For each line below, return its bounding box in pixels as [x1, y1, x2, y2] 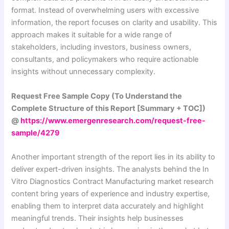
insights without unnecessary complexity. [11, 67, 156, 77]
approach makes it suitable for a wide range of [11, 30, 172, 40]
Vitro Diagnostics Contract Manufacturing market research [11, 176, 214, 186]
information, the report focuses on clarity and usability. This [11, 18, 218, 28]
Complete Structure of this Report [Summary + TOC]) [11, 103, 206, 113]
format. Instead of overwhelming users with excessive [11, 6, 199, 15]
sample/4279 [11, 128, 60, 138]
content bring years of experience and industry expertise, [11, 189, 210, 198]
